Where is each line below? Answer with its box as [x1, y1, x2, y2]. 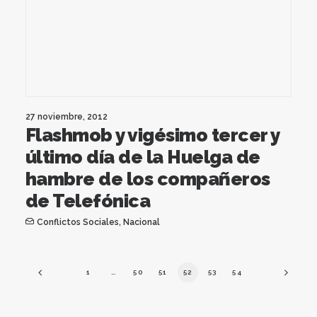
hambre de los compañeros [25, 168, 270, 190]
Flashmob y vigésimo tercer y [25, 124, 279, 146]
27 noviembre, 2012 [25, 111, 108, 122]
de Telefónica [25, 190, 151, 212]
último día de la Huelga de [25, 146, 260, 168]
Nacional [122, 217, 160, 227]
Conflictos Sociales [36, 217, 119, 227]
